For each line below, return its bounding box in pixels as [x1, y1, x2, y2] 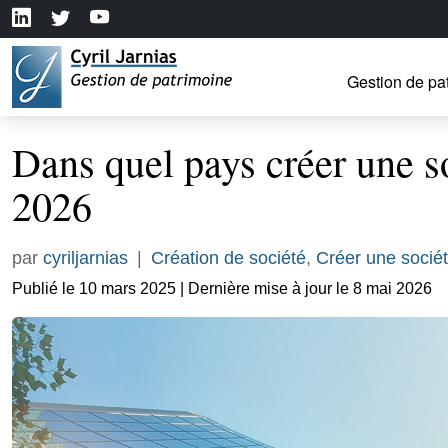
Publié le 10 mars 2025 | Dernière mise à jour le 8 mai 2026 [12, 280, 432, 297]
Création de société [151, 248, 306, 268]
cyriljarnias [43, 248, 128, 268]
